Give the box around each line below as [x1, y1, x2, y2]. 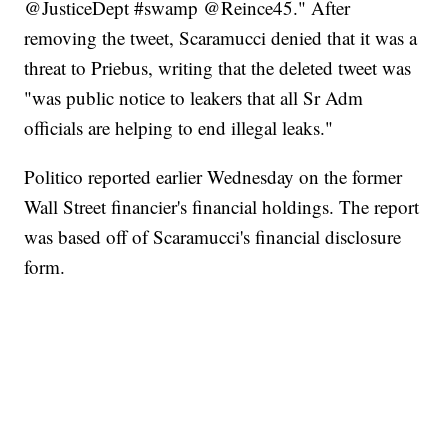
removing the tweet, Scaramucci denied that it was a [24, 25, 418, 51]
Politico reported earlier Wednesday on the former [24, 164, 403, 190]
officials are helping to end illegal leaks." [24, 115, 334, 141]
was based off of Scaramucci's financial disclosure [24, 224, 402, 250]
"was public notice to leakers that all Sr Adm [24, 85, 364, 111]
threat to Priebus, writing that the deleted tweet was [24, 55, 412, 81]
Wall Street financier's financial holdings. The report [24, 194, 420, 220]
